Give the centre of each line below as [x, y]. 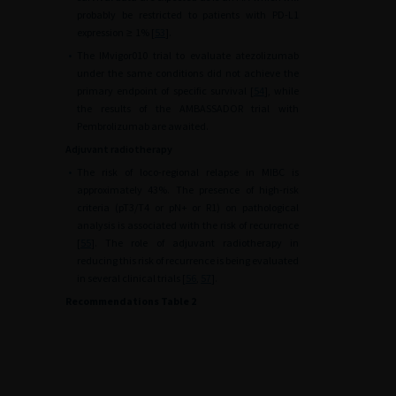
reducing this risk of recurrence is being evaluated [188, 260]
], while [282, 91]
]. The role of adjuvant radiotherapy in [195, 243]
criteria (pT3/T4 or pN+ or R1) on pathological [188, 207]
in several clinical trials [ [131, 278]
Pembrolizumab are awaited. [143, 126]
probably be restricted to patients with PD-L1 [188, 15]
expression [100, 32]
